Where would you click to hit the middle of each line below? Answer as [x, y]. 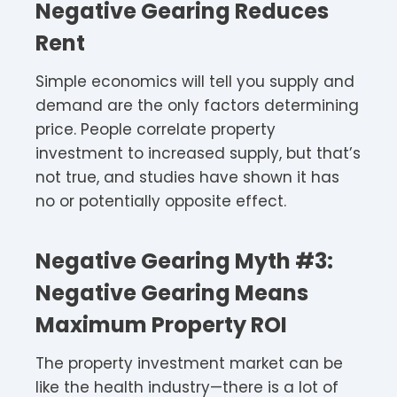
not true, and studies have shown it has [187, 177]
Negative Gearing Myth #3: [184, 261]
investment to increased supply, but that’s [198, 153]
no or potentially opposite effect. [161, 201]
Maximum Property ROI [161, 324]
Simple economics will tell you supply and [195, 81]
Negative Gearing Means [172, 292]
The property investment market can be [189, 363]
